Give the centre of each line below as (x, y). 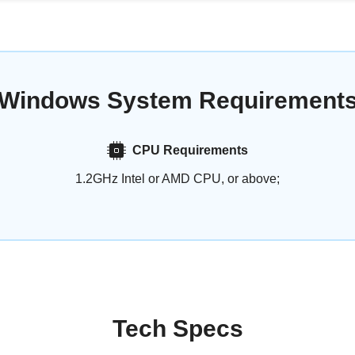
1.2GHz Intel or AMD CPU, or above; (177, 179)
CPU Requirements (190, 150)
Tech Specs (177, 328)
